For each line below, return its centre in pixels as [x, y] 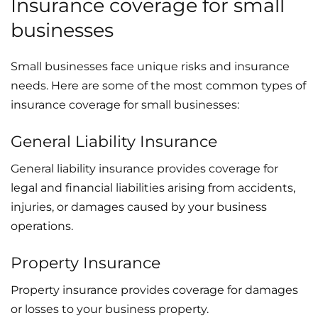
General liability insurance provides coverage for [144, 168]
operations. [42, 226]
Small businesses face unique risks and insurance [150, 66]
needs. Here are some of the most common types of [158, 85]
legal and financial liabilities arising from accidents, [153, 187]
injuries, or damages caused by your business [139, 207]
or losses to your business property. [110, 309]
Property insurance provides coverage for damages [154, 290]
